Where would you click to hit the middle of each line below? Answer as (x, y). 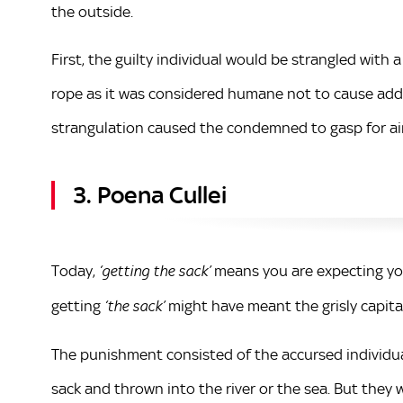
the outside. (92, 11)
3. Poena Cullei (150, 195)
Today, (75, 270)
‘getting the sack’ (155, 271)
